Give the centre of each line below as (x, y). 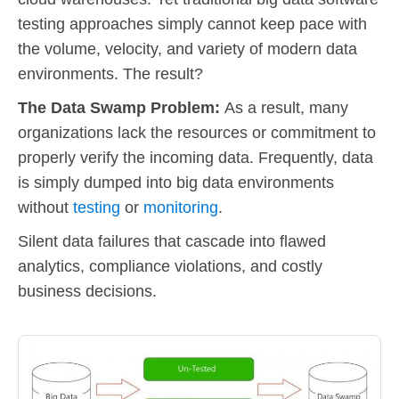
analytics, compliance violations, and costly (170, 266)
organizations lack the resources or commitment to (197, 133)
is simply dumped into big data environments (176, 183)
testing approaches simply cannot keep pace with (192, 24)
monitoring (181, 208)
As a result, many (286, 108)
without (45, 208)
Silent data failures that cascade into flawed (172, 241)
